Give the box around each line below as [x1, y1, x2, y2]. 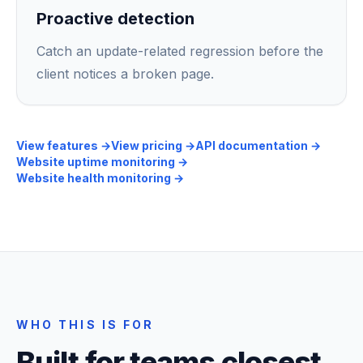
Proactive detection [36, 9, 194, 28]
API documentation [195, 139, 308, 152]
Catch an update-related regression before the [36, 43, 323, 59]
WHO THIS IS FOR [16, 318, 155, 331]
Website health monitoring [16, 171, 171, 185]
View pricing [111, 139, 182, 152]
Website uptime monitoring [16, 155, 175, 169]
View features [16, 139, 98, 152]
